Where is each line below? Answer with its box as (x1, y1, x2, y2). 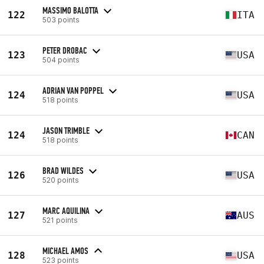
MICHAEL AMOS (42, 245, 88, 256)
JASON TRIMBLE (42, 124, 90, 136)
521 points (42, 215, 78, 225)
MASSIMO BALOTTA (42, 4, 98, 16)
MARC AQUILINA (42, 204, 90, 216)
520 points (42, 175, 79, 184)
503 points (42, 15, 80, 24)
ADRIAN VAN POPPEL (42, 84, 104, 96)
